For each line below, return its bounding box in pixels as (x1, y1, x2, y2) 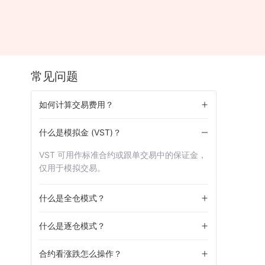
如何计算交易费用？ (39, 99, 114, 109)
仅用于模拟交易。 (39, 163, 105, 173)
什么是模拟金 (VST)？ (39, 127, 121, 137)
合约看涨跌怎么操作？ (39, 248, 122, 258)
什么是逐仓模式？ (39, 221, 105, 231)
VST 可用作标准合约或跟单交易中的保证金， (39, 150, 206, 160)
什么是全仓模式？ (39, 193, 105, 203)
